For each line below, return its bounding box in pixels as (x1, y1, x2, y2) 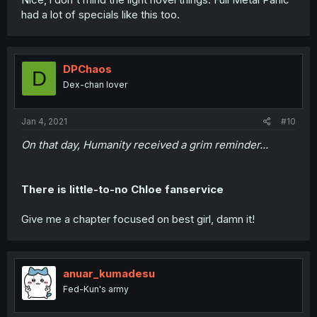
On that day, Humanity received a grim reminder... (21, 137, 268, 151)
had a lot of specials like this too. (21, 8, 180, 22)
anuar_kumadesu (63, 266, 155, 280)
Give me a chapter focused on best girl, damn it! (21, 212, 255, 226)
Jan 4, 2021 (21, 115, 67, 127)
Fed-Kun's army (63, 283, 129, 294)
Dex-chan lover (63, 79, 127, 91)
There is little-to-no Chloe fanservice (21, 182, 224, 196)
